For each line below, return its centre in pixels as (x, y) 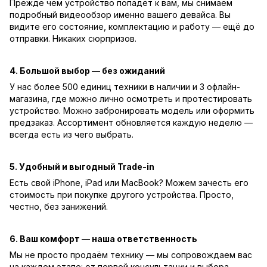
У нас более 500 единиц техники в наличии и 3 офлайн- (125, 86)
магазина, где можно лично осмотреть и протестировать (131, 98)
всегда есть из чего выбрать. (72, 134)
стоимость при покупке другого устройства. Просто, (122, 194)
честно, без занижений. (59, 206)
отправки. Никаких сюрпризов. (73, 38)
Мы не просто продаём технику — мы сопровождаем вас (131, 254)
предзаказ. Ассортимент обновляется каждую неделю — (131, 122)
